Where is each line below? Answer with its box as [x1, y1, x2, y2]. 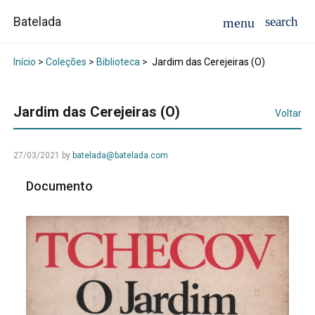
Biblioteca [96, 56, 140, 68]
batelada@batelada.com [72, 150, 168, 161]
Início [13, 56, 36, 68]
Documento [26, 179, 96, 194]
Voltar [275, 108, 302, 120]
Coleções [45, 56, 86, 68]
